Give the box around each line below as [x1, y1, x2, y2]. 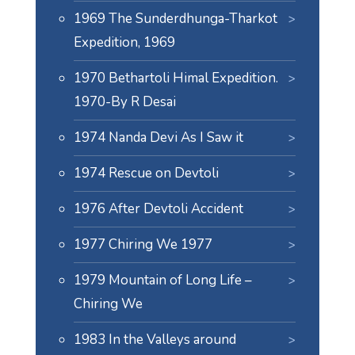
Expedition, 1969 [73, 33, 175, 52]
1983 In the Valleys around [73, 330, 236, 349]
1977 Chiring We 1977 [73, 235, 212, 254]
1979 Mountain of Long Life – [73, 271, 252, 289]
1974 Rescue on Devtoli [73, 164, 219, 182]
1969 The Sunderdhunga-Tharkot [73, 10, 277, 28]
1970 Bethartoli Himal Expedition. [73, 69, 278, 87]
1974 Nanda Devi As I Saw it [73, 128, 243, 147]
